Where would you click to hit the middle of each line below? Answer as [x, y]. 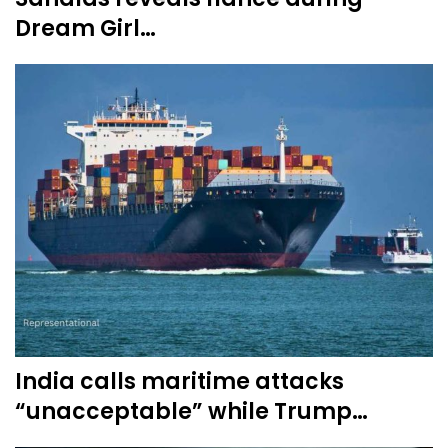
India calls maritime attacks [179, 381]
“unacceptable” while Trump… [191, 411]
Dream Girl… [85, 29]
